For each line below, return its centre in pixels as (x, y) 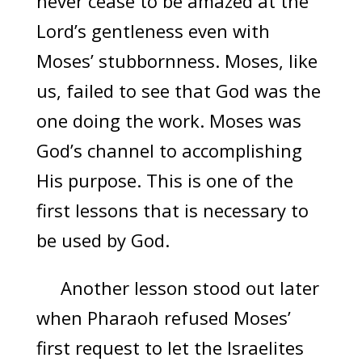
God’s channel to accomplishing (169, 151)
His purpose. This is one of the (164, 181)
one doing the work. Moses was (168, 121)
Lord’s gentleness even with (153, 31)
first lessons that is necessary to (172, 210)
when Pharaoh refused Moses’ (163, 318)
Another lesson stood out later (177, 288)
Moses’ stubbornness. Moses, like (177, 61)
